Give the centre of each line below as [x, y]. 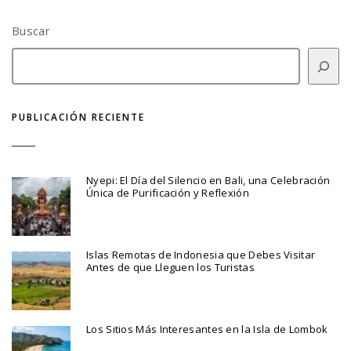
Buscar [31, 31]
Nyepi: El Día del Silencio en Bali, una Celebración [208, 180]
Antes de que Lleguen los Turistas [170, 267]
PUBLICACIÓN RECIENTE [78, 118]
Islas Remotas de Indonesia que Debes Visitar [201, 254]
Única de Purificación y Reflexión [168, 192]
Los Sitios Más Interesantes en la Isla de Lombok [207, 329]
